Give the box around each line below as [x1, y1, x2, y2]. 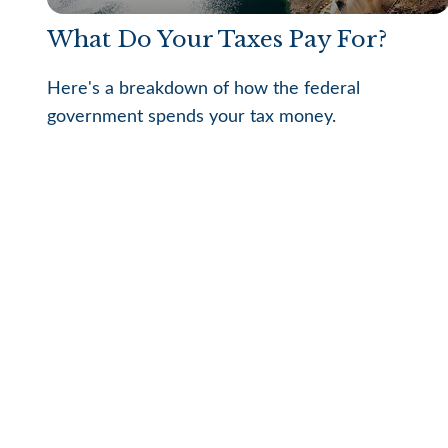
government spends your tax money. [46, 108, 336, 127]
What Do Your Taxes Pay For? [46, 24, 387, 53]
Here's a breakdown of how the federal [46, 80, 360, 99]
